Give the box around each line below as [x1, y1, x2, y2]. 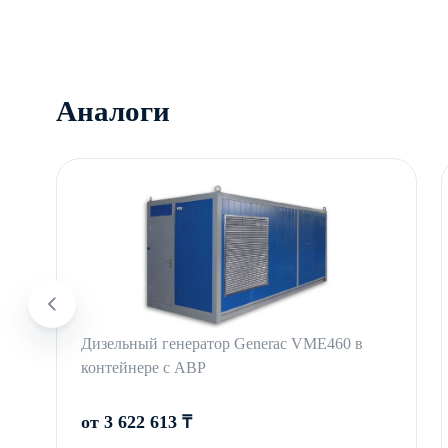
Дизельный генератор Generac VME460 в [81, 335, 363, 353]
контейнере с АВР [81, 359, 206, 377]
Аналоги [56, 95, 170, 128]
